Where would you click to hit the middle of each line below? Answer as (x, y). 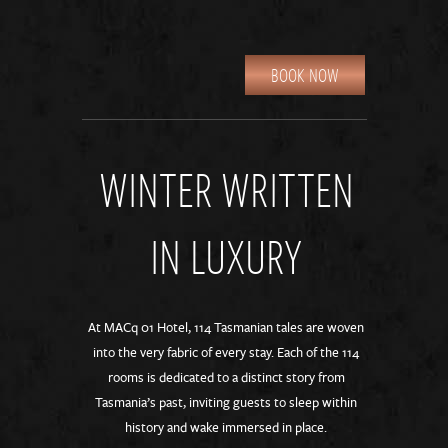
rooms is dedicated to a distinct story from (226, 377)
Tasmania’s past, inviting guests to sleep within (226, 402)
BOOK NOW (304, 74)
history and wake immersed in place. (226, 427)
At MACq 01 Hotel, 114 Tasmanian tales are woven (226, 327)
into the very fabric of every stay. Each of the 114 (226, 352)
